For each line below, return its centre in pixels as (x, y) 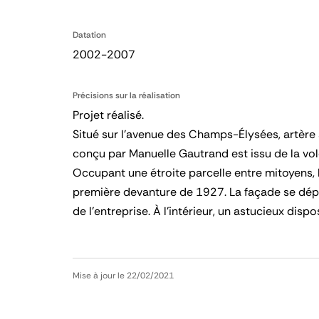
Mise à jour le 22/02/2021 (123, 276)
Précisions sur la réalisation (126, 95)
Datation (89, 35)
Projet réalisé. (108, 115)
